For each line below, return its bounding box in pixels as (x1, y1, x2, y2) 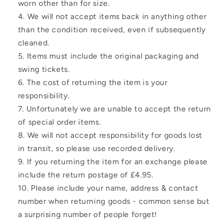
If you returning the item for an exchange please (26, 157, 208, 167)
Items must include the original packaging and (26, 51, 199, 61)
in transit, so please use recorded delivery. (18, 144, 175, 153)
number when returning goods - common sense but (18, 197, 210, 206)
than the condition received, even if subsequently (18, 25, 206, 35)
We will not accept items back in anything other (27, 12, 207, 22)
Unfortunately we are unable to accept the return (26, 104, 211, 114)
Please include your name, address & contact (31, 183, 198, 193)
